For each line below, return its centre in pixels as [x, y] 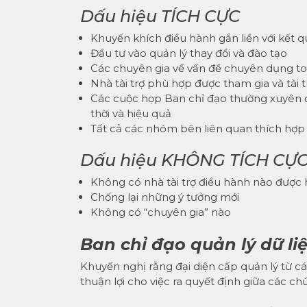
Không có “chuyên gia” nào [161, 212]
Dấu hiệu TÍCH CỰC [160, 16]
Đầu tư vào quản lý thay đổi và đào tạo [189, 53]
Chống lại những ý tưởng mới [165, 197]
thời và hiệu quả [131, 113]
